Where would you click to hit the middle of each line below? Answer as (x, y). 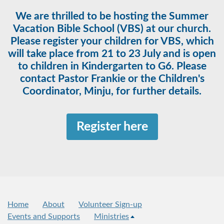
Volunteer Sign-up (110, 204)
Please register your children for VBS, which (112, 41)
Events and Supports (44, 216)
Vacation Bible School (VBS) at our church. (112, 28)
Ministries (111, 216)
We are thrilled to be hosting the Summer (112, 16)
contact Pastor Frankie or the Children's (112, 78)
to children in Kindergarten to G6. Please (112, 66)
